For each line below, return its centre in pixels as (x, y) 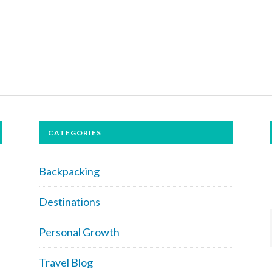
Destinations (70, 201)
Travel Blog (66, 262)
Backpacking (69, 171)
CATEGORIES (75, 132)
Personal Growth (79, 232)
